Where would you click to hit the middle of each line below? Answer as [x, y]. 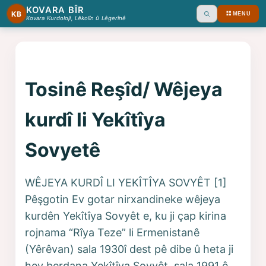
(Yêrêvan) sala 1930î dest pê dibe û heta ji [129, 249]
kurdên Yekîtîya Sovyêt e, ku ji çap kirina [126, 216]
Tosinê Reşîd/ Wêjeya [124, 89]
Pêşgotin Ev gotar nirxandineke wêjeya [123, 199]
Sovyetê [63, 150]
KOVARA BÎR [55, 10]
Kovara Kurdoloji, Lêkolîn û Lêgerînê [76, 18]
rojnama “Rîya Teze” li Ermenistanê [113, 232]
